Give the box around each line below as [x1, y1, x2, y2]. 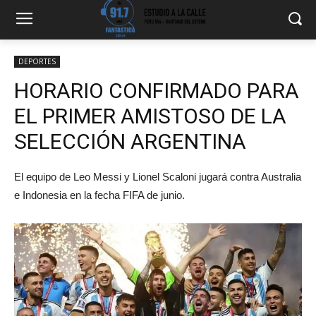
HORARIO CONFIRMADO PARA [14, 78, 299, 103]
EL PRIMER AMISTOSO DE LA [14, 104, 286, 128]
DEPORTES [18, 56, 56, 66]
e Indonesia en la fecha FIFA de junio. [14, 189, 185, 201]
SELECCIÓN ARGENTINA [14, 129, 246, 154]
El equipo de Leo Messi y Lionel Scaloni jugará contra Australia [14, 171, 301, 183]
